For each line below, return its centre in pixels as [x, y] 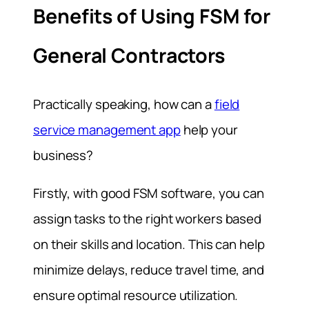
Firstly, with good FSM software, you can [149, 193]
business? [63, 155]
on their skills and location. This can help [149, 245]
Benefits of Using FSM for [152, 17]
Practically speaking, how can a [124, 104]
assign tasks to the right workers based [148, 219]
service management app [107, 129]
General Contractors [129, 56]
